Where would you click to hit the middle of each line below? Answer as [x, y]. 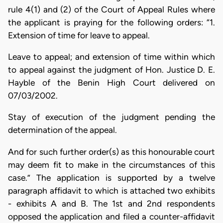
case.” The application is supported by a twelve [111, 177]
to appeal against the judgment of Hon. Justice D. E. [111, 70]
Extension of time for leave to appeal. [79, 35]
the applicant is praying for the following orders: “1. [111, 22]
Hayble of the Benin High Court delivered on [111, 83]
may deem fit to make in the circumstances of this [111, 165]
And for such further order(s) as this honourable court [111, 152]
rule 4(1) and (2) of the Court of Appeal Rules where [111, 9]
